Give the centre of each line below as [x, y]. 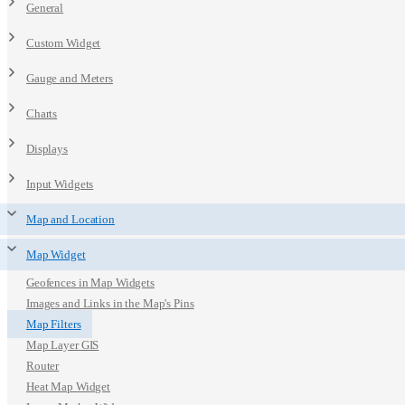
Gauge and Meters [70, 78]
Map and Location [71, 219]
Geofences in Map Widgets [90, 283]
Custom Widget [64, 43]
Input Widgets [60, 184]
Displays [47, 149]
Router [43, 366]
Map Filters [54, 324]
